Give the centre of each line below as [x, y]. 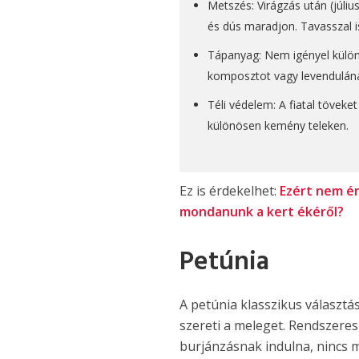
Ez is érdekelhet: [230, 191]
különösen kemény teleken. [278, 126]
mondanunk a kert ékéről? [262, 212]
